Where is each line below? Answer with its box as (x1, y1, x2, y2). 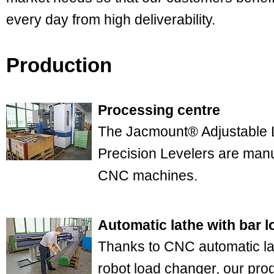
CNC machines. (98, 168, 198, 183)
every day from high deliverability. (6, 12, 215, 28)
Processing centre (98, 102, 220, 118)
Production (6, 54, 112, 76)
